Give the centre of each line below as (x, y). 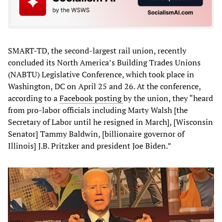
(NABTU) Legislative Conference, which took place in (101, 74)
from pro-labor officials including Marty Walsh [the (98, 110)
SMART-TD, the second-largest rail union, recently (97, 50)
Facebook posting (91, 98)
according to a (34, 98)
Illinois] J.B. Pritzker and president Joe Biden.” (90, 145)
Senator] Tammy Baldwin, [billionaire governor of (96, 134)
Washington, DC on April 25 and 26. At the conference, (104, 86)
